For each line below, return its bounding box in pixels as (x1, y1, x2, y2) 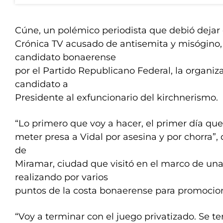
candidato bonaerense (15, 52, 116, 63)
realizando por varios (15, 172, 108, 183)
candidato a (15, 79, 68, 90)
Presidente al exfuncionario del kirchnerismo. (15, 92, 218, 103)
